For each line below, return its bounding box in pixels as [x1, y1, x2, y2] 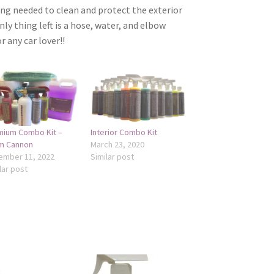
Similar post [91, 150, 135, 162]
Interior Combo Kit [91, 126, 158, 138]
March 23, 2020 [91, 138, 145, 150]
